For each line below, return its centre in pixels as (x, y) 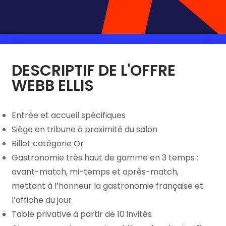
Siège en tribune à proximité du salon (84, 130)
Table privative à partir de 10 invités (82, 214)
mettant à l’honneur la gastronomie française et (107, 186)
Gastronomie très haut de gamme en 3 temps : (105, 158)
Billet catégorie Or (48, 144)
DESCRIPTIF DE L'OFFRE (94, 71)
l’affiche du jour (42, 200)
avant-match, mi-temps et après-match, (95, 172)
